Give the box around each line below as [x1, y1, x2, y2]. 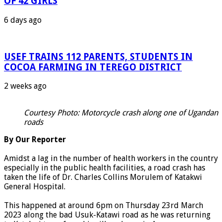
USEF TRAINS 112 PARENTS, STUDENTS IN [4, 51, 193, 62]
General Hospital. [4, 182, 65, 192]
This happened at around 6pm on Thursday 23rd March [4, 201, 203, 211]
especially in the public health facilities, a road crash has [4, 163, 205, 173]
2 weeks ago [4, 81, 47, 91]
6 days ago [4, 15, 42, 25]
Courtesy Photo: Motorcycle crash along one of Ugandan [24, 108, 218, 118]
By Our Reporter [4, 135, 66, 145]
